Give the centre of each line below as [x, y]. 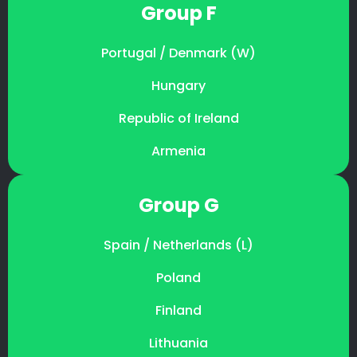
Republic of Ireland [178, 118]
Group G [178, 205]
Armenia [178, 151]
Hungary [178, 85]
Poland [178, 277]
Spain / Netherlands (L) [178, 245]
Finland [178, 310]
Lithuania [178, 343]
